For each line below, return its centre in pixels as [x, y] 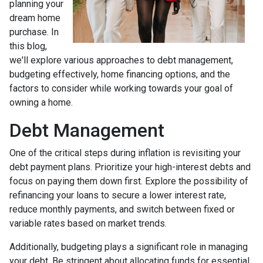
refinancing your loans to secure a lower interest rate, [118, 195]
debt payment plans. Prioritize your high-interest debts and [130, 167]
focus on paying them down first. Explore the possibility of [129, 181]
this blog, [28, 46]
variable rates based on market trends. [88, 223]
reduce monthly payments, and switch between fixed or [122, 209]
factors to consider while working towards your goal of [121, 88]
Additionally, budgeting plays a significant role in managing [129, 247]
